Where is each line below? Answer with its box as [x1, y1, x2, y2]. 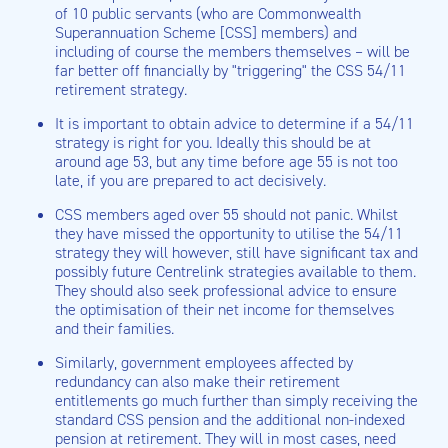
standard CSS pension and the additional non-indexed [55, 409, 405, 430]
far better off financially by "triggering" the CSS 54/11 [55, 60, 406, 81]
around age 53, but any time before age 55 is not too [55, 151, 398, 172]
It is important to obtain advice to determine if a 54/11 [55, 113, 414, 134]
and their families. [55, 318, 174, 339]
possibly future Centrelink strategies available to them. [55, 261, 416, 282]
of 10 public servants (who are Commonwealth [55, 3, 361, 24]
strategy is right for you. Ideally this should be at [55, 132, 371, 153]
